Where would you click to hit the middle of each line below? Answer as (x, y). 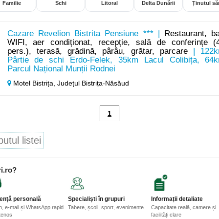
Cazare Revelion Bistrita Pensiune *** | (86, 34)
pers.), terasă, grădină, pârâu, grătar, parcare (97, 51)
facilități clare (166, 215)
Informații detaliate (177, 199)
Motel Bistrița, (34, 83)
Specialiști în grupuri (96, 199)
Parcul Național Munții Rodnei (61, 69)
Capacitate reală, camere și (184, 208)
